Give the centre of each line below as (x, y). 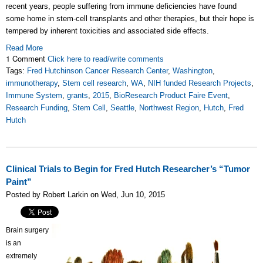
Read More (24, 48)
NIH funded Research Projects (200, 83)
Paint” (19, 182)
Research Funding (37, 108)
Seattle (122, 108)
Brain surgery (27, 230)
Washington (193, 71)
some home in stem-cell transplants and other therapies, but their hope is (130, 18)
